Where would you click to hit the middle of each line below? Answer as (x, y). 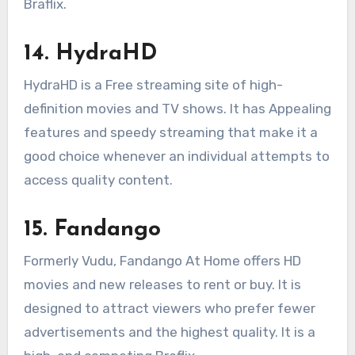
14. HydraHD (90, 53)
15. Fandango (95, 229)
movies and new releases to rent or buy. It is (162, 285)
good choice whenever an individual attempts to (176, 156)
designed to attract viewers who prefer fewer (169, 309)
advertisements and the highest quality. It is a (169, 332)
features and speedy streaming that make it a (170, 132)
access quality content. (98, 179)
